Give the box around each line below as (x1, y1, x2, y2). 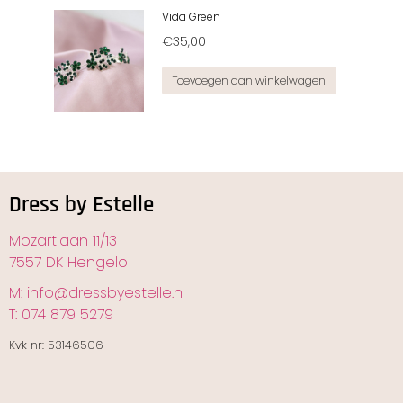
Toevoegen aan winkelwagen (173, 72, 326, 88)
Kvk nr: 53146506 (9, 336, 103, 354)
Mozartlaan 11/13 (9, 229, 117, 251)
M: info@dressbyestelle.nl (9, 282, 185, 303)
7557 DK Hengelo (9, 251, 128, 273)
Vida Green (162, 8, 220, 24)
